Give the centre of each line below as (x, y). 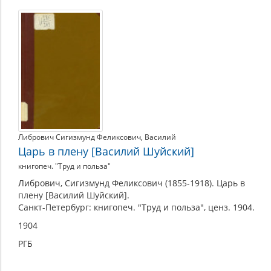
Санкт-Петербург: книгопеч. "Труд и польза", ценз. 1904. (136, 207)
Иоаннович (55, 48)
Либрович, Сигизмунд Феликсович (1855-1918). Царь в (132, 183)
